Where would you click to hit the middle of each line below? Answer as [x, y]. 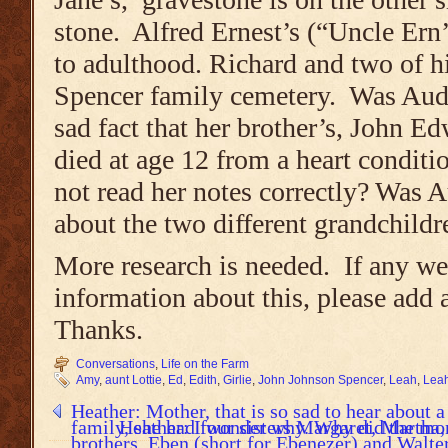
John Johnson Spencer [320, 380]
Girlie [237, 380]
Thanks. [98, 329]
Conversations [115, 364]
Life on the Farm [205, 364]
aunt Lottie [133, 380]
